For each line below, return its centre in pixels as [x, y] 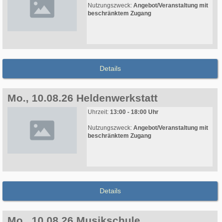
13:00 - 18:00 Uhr [134, 112]
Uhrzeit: [99, 112]
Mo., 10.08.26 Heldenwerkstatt [83, 98]
